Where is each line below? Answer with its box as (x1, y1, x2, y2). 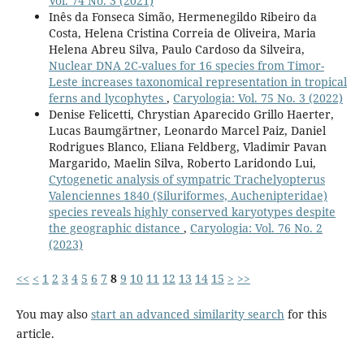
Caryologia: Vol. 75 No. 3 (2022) (172, 89, 343, 106)
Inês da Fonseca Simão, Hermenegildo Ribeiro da (48, 8, 317, 24)
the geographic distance (48, 219, 184, 236)
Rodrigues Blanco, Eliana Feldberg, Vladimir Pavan (48, 138, 327, 154)
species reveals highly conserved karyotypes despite (48, 203, 336, 219)
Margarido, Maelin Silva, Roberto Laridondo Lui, (48, 154, 316, 171)
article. (15, 325, 54, 341)
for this (284, 305, 327, 322)
